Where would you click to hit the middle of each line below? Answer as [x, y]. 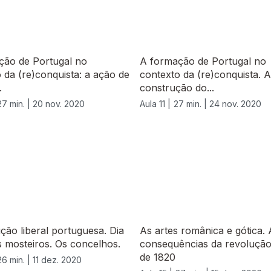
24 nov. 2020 [235, 104]
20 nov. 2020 [59, 104]
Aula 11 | [155, 104]
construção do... [177, 88]
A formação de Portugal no [203, 61]
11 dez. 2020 [57, 260]
